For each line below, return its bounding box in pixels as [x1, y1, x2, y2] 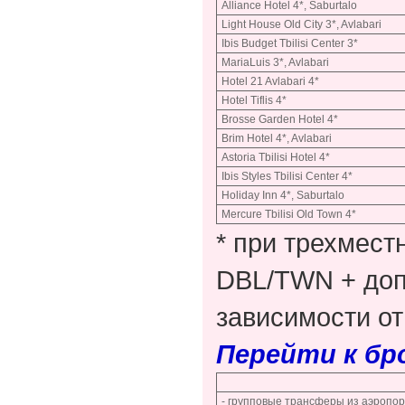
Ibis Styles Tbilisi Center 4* [221, 170, 353, 184]
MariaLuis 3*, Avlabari [221, 56, 329, 70]
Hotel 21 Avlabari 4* [221, 75, 319, 89]
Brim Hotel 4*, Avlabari [221, 132, 332, 146]
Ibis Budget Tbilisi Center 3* [221, 37, 358, 51]
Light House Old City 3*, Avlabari [221, 18, 381, 32]
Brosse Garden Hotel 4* [221, 113, 338, 127]
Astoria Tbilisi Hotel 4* [221, 151, 330, 165]
